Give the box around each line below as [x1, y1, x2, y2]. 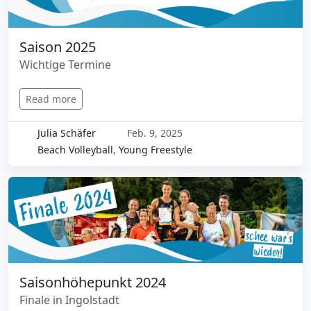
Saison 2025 [19, 37, 96, 56]
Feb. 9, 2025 [124, 126, 183, 140]
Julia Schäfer [37, 126, 96, 140]
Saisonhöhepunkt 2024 [19, 273, 166, 292]
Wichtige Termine [19, 56, 111, 72]
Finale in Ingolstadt [19, 292, 119, 308]
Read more [26, 92, 76, 106]
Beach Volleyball [37, 142, 113, 156]
